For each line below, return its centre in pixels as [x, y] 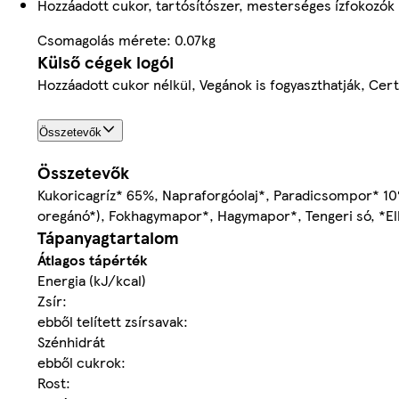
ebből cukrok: [81, 362]
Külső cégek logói [106, 61]
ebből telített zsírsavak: [113, 321]
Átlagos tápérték [92, 259]
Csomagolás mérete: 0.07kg [126, 39]
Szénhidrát [71, 341]
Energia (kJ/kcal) [92, 280]
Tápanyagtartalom [108, 237]
